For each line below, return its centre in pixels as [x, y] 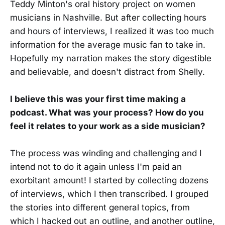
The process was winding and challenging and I [106, 153]
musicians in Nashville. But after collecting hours [108, 18]
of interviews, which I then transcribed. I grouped [109, 194]
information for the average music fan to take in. [108, 45]
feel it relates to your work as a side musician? [108, 126]
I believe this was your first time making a [98, 99]
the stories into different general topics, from [100, 208]
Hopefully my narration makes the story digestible [111, 59]
